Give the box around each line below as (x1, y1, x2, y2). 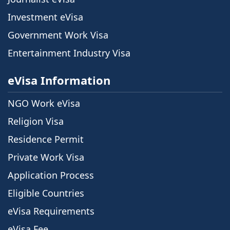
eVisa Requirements (8, 205, 94, 218)
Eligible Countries (8, 187, 84, 200)
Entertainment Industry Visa (8, 47, 130, 60)
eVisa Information (8, 72, 110, 88)
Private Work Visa (8, 151, 84, 164)
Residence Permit (8, 133, 84, 146)
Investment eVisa (8, 11, 83, 24)
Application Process (8, 169, 94, 182)
